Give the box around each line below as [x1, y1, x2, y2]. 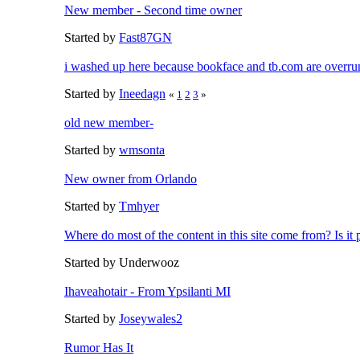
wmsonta [119, 142, 165, 157]
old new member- [64, 115, 153, 129]
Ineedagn [119, 86, 166, 100]
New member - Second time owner [64, 2, 242, 17]
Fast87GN [119, 30, 172, 44]
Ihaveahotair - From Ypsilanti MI [64, 284, 231, 298]
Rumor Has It [64, 340, 133, 354]
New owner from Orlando [64, 171, 197, 186]
